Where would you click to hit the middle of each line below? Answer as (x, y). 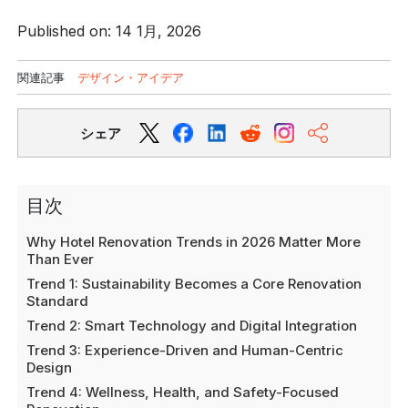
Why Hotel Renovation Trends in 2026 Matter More (194, 242)
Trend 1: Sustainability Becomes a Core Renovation (194, 284)
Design (50, 367)
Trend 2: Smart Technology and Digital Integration (192, 326)
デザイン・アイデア (131, 77)
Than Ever (61, 259)
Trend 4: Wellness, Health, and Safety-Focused (183, 392)
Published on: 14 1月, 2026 (110, 31)
